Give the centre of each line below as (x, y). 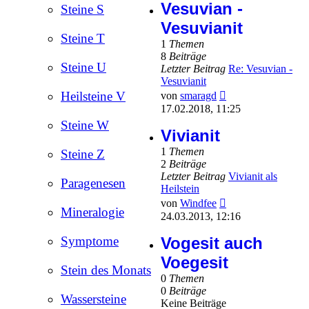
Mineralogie (92, 212)
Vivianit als (253, 177)
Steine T (83, 39)
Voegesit (195, 263)
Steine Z (83, 154)
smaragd (198, 96)
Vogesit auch (212, 243)
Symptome (90, 241)
